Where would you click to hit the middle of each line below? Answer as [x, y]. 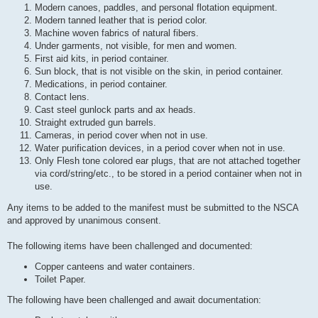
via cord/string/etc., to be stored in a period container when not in [168, 174]
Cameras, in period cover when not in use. [121, 136]
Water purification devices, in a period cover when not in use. [160, 148]
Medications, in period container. [101, 84]
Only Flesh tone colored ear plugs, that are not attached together [168, 161]
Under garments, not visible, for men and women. [136, 46]
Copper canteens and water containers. [115, 266]
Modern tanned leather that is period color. [121, 21]
